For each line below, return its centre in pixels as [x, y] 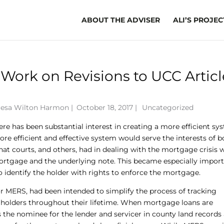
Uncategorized [168, 107]
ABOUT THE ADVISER [120, 20]
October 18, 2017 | [108, 107]
